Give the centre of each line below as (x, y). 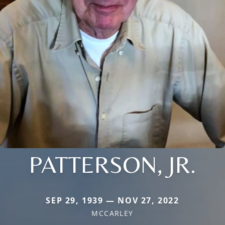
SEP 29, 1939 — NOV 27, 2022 (113, 200)
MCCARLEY (113, 213)
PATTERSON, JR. (113, 164)
